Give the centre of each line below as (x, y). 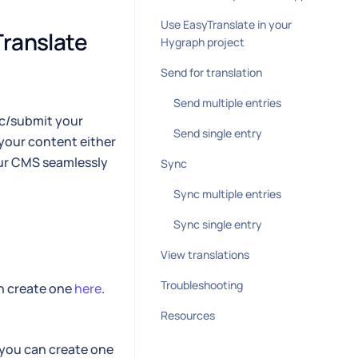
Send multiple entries (227, 103)
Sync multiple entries (227, 194)
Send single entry (218, 133)
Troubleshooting (202, 285)
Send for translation (211, 72)
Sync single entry (218, 224)
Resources (188, 315)
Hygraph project (203, 42)
